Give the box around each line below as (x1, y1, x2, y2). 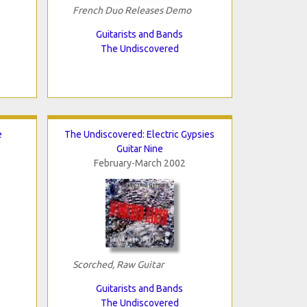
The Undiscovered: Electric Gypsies (64, 128, 214, 140)
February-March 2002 (93, 157, 186, 169)
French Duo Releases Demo (72, 4, 191, 16)
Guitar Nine (116, 143, 163, 154)
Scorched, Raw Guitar (72, 258, 164, 270)
